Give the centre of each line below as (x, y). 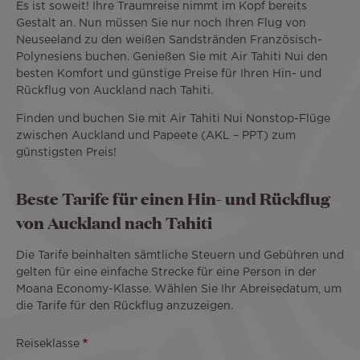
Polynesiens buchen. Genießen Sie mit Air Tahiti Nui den (172, 57)
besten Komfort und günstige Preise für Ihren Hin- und (169, 74)
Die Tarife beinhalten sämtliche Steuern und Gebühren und (180, 256)
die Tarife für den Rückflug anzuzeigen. (125, 307)
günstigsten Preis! (66, 153)
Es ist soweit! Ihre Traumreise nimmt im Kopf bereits (162, 7)
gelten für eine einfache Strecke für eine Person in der (166, 273)
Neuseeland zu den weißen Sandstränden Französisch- (169, 41)
